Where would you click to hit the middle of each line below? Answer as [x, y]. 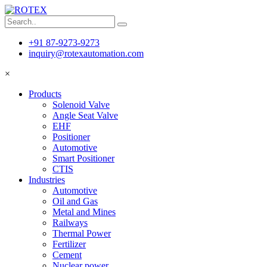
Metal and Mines [84, 212]
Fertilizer [69, 244]
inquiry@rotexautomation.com [86, 53]
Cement [67, 255]
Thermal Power [82, 233]
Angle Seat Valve [85, 115]
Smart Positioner [83, 158]
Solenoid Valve [81, 105]
